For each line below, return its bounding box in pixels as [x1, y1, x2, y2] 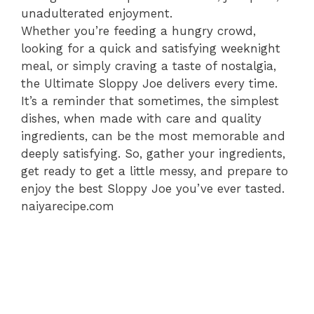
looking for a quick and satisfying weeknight [21, 41, 280, 55]
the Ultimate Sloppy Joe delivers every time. [21, 76, 278, 90]
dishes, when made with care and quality [21, 111, 261, 125]
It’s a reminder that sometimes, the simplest [21, 93, 279, 108]
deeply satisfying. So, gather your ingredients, [21, 146, 285, 161]
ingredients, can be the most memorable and [21, 128, 285, 143]
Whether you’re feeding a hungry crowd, [21, 23, 256, 38]
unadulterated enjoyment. [21, 6, 172, 20]
